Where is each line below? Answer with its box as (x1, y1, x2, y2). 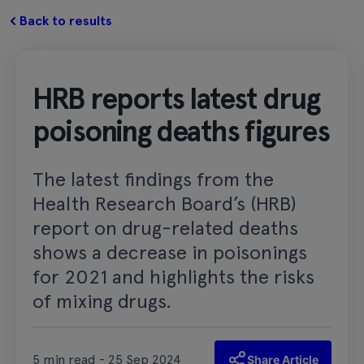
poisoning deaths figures (32, 113, 329, 149)
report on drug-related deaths (32, 215, 298, 240)
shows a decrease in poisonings (32, 240, 307, 264)
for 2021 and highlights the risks (32, 264, 314, 288)
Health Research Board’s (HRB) (32, 191, 297, 215)
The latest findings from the (32, 167, 274, 191)
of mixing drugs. (32, 288, 171, 313)
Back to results (19, 12, 112, 28)
